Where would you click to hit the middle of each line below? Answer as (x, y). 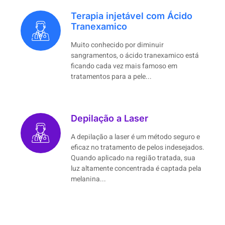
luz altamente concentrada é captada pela (136, 168)
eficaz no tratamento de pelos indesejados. (138, 147)
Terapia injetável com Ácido (132, 16)
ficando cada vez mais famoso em (124, 66)
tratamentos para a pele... (111, 77)
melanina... (88, 179)
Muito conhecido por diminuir (117, 45)
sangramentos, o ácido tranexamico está (135, 55)
